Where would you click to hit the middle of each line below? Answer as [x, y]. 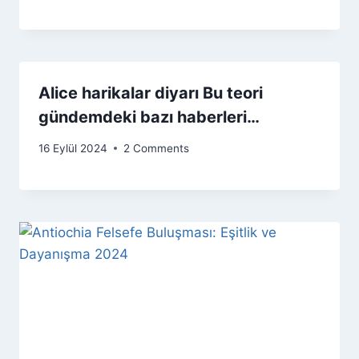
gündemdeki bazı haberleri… [149, 117]
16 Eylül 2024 [73, 148]
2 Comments [156, 148]
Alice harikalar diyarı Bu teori [151, 93]
